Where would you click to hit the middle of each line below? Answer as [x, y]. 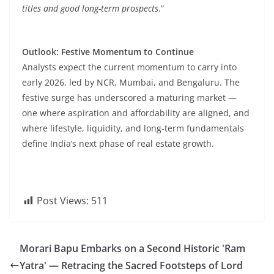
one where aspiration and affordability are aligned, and [136, 113]
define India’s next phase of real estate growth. [118, 143]
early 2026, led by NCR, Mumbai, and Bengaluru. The [131, 82]
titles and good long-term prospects [90, 8]
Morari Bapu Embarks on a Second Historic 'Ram [132, 248]
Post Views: [63, 201]
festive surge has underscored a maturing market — [129, 98]
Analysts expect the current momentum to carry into [129, 67]
